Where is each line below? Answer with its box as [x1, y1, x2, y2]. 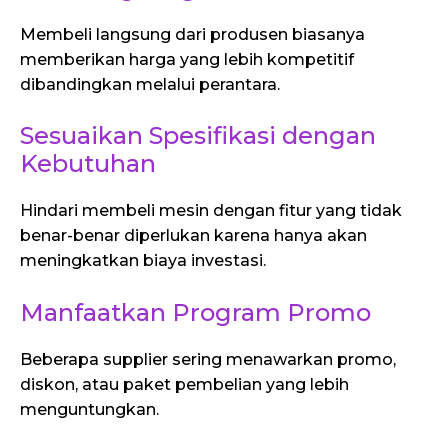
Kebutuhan [20, 149, 156, 179]
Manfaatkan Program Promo [20, 297, 371, 327]
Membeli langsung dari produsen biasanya [20, 24, 365, 44]
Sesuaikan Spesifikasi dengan [20, 121, 376, 151]
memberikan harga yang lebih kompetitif [20, 49, 354, 69]
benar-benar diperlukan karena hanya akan [20, 226, 367, 246]
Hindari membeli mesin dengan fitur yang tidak [20, 201, 402, 221]
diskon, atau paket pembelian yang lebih [20, 374, 349, 394]
